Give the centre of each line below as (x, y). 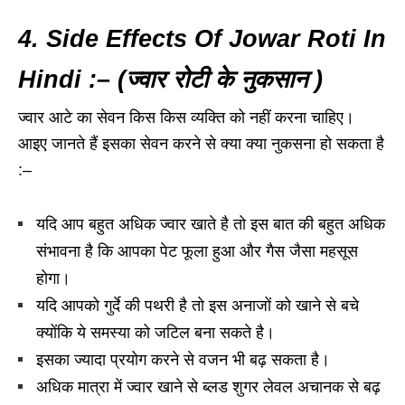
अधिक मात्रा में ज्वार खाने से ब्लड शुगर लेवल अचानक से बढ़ (208, 387)
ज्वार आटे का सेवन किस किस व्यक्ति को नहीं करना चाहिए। (186, 118)
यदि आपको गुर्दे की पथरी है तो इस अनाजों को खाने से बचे (198, 306)
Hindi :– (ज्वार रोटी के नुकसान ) (170, 80)
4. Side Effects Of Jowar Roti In (202, 39)
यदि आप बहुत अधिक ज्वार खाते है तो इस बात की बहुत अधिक (211, 225)
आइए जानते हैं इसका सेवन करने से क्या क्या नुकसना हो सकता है (201, 144)
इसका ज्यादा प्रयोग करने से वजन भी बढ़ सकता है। (183, 360)
